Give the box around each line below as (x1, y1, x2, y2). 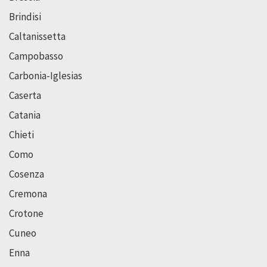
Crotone (9, 207, 44, 221)
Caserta (9, 89, 41, 103)
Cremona (9, 187, 47, 201)
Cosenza (9, 167, 44, 181)
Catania (9, 108, 41, 122)
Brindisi (9, 10, 41, 24)
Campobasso (9, 49, 63, 63)
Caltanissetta (9, 30, 66, 44)
